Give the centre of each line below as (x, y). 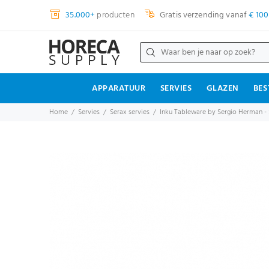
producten (115, 15)
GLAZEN (222, 89)
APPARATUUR (119, 89)
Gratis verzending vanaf (203, 15)
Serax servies (130, 112)
